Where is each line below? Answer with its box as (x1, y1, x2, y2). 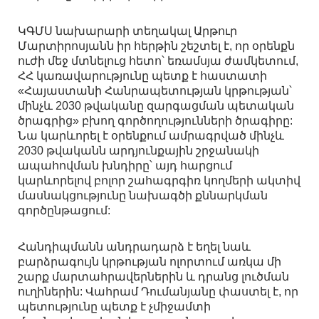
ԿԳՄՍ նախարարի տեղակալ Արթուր (18, 25, 237, 38)
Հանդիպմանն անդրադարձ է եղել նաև (18, 241, 251, 253)
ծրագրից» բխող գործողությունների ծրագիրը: (18, 115, 293, 127)
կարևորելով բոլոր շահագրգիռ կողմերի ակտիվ (18, 174, 300, 187)
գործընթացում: (18, 204, 110, 217)
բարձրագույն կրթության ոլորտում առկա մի (18, 256, 281, 268)
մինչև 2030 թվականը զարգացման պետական (18, 100, 294, 113)
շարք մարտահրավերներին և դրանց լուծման (18, 271, 289, 283)
